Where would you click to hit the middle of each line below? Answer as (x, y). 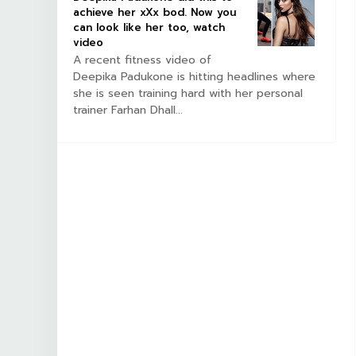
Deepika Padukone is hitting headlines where (194, 77)
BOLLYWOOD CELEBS (223, 256)
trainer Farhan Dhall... (128, 110)
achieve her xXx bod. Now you (155, 12)
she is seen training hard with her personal (188, 94)
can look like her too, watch (149, 27)
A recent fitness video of (142, 60)
